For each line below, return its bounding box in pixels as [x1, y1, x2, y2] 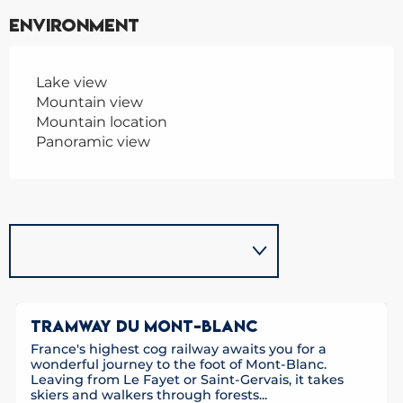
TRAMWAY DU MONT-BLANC [31, 316, 257, 337]
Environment [9, 13, 139, 38]
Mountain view [36, 94, 143, 112]
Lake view [36, 74, 107, 92]
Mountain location [36, 113, 167, 131]
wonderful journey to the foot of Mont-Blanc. [31, 356, 327, 373]
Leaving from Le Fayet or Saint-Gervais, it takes [31, 372, 344, 389]
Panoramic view [36, 133, 150, 151]
